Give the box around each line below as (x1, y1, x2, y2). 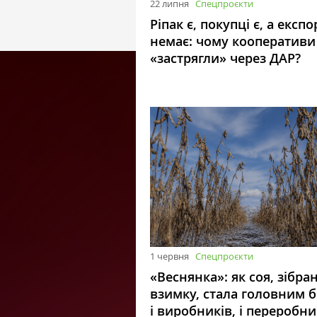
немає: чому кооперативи (150, 32, 316, 50)
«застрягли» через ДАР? (150, 49, 301, 67)
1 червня (150, 250, 189, 263)
